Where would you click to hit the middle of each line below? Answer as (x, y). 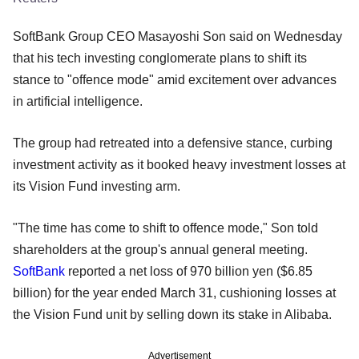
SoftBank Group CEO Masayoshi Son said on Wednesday (177, 36)
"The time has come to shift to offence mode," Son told (165, 228)
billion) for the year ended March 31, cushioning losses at (174, 292)
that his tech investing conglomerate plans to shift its (160, 58)
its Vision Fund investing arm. (97, 186)
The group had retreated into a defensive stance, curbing (173, 143)
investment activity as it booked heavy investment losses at (179, 164)
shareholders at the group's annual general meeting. (160, 249)
